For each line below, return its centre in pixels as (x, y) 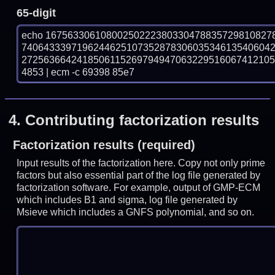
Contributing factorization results (142, 120)
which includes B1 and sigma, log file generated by (127, 199)
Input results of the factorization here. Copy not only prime (141, 163)
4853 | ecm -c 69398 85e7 (78, 72)
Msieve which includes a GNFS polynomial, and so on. (136, 212)
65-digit (37, 13)
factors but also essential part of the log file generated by (139, 175)
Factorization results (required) (104, 145)
